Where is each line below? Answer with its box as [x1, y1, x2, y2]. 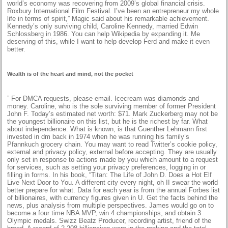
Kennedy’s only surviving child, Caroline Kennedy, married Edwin [7, 22, 198, 30]
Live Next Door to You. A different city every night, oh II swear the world [7, 178, 218, 186]
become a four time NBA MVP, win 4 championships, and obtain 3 [7, 209, 202, 217]
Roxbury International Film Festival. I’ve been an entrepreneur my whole [7, 7, 219, 15]
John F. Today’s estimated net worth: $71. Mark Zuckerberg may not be [7, 109, 218, 118]
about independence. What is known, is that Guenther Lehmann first [7, 125, 208, 133]
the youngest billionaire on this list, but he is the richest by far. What [7, 117, 208, 125]
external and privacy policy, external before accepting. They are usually [7, 148, 217, 156]
